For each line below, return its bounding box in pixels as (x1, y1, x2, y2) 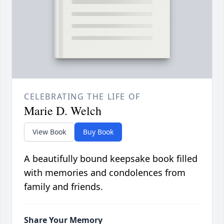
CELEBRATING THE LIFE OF (24, 91, 140, 102)
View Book (32, 127, 66, 137)
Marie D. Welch (24, 102, 101, 119)
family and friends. (24, 180, 103, 193)
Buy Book (83, 127, 113, 137)
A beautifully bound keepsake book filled (24, 152, 197, 165)
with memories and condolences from (24, 166, 185, 179)
